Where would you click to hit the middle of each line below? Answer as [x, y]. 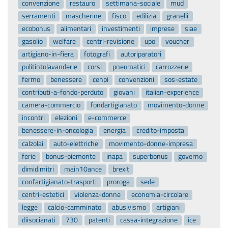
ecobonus [36, 28]
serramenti [39, 16]
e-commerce [107, 118]
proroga [119, 181]
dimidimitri [38, 169]
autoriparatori [141, 54]
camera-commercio [51, 105]
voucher [178, 41]
